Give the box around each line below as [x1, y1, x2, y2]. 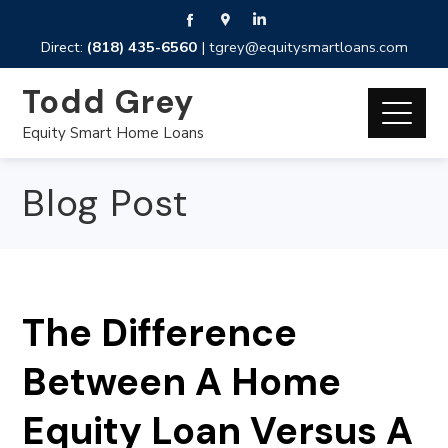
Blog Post [22, 179, 189, 227]
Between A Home [22, 357, 342, 407]
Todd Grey [22, 80, 195, 123]
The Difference [22, 308, 298, 358]
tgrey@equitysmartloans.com [208, 37, 408, 57]
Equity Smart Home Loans [22, 122, 205, 143]
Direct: [40, 37, 87, 57]
